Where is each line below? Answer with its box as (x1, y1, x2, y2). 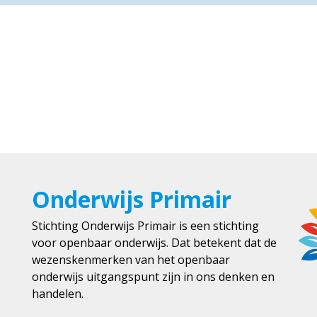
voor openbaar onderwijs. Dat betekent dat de (32, 235, 277, 250)
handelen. (32, 286, 84, 301)
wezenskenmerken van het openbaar (32, 252, 231, 267)
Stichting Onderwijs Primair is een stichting (32, 218, 260, 234)
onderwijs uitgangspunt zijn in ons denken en (32, 269, 275, 284)
